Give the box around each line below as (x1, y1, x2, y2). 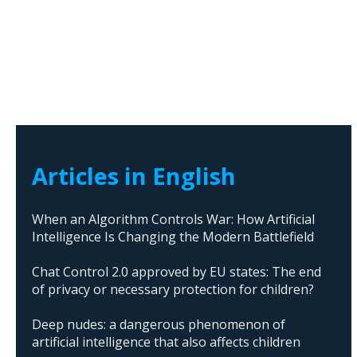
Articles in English (32, 159, 236, 191)
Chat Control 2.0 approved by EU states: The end (32, 262, 321, 280)
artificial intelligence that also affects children (32, 332, 300, 351)
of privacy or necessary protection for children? (32, 280, 314, 298)
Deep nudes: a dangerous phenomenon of (32, 315, 285, 333)
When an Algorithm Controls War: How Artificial (32, 210, 315, 228)
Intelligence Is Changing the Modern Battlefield (32, 227, 314, 245)
